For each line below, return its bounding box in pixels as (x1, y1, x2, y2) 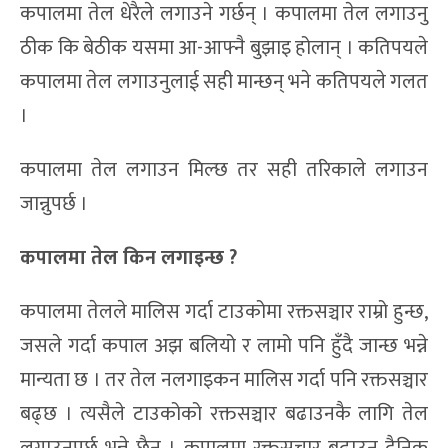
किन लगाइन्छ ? (118, 241, 237, 276)
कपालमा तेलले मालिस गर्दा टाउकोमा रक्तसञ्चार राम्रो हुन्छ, (20, 295, 428, 330)
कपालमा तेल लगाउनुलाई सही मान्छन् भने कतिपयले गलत (20, 65, 428, 100)
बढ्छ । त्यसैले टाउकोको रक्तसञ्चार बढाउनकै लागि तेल (20, 397, 428, 432)
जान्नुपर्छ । (20, 187, 88, 222)
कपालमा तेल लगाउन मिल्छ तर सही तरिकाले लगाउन (20, 153, 428, 188)
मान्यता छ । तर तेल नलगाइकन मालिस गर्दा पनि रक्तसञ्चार (20, 363, 428, 398)
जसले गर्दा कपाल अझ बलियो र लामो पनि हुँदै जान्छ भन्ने (20, 329, 428, 364)
